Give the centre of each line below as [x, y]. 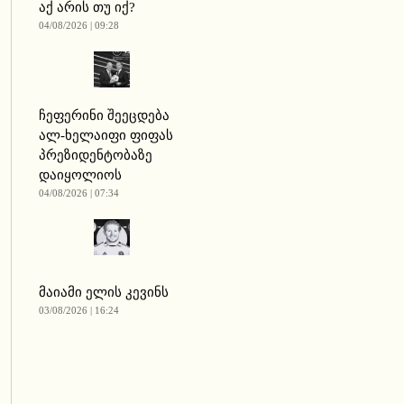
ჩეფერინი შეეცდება [104, 115]
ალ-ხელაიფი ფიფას [106, 135]
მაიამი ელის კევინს [103, 292]
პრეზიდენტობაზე [95, 155]
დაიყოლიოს [80, 175]
